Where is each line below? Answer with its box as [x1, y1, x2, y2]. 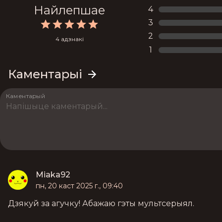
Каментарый [6, 92, 46, 100]
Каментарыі [8, 67, 82, 82]
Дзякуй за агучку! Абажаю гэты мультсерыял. [8, 199, 194, 209]
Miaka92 [36, 170, 70, 180]
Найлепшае [34, 2, 105, 17]
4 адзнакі [55, 35, 84, 43]
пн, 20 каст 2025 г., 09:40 [36, 181, 123, 191]
